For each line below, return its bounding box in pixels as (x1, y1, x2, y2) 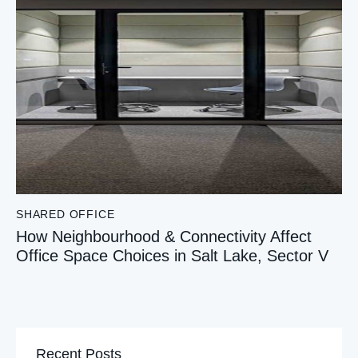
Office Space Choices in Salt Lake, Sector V (16, 247, 328, 265)
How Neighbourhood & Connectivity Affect (16, 228, 312, 246)
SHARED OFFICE (16, 207, 115, 221)
